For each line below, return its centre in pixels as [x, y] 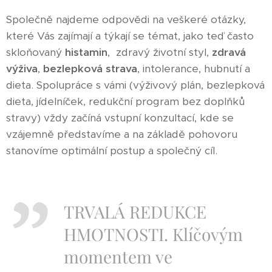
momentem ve [118, 257]
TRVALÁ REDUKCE [135, 212]
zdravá [229, 53]
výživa [22, 69]
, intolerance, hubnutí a [194, 69]
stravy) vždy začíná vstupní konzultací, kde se [120, 118]
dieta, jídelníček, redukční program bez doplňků [125, 102]
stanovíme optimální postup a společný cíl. [115, 151]
